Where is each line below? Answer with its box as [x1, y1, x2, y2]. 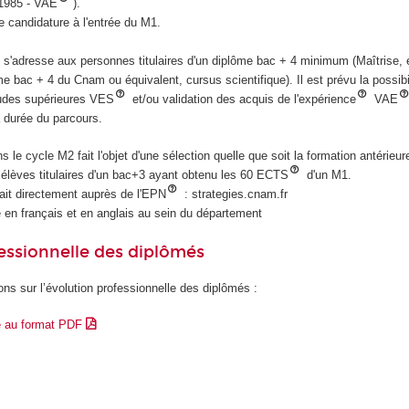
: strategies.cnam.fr [181, 186, 288, 201]
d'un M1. [303, 167, 352, 182]
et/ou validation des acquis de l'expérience [128, 92, 356, 107]
